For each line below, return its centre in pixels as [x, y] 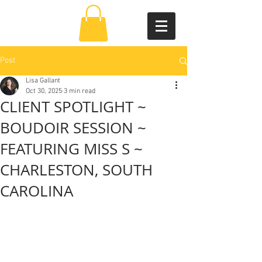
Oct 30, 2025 [44, 92]
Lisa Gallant [43, 81]
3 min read [80, 92]
